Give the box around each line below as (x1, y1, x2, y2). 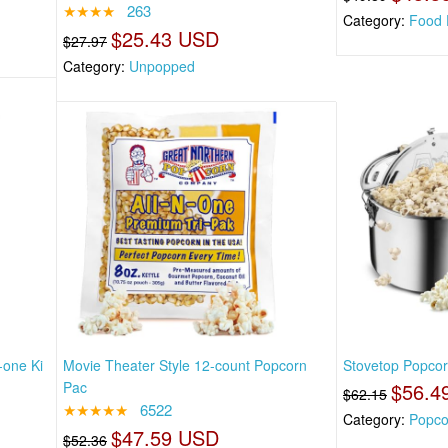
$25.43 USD (111, 24, 219, 54)
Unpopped (129, 56, 195, 77)
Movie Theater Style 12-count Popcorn (63, 354, 307, 375)
